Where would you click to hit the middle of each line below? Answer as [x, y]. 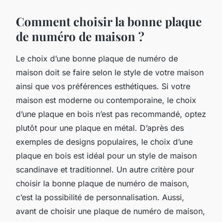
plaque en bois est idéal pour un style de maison [106, 155]
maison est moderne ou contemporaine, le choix [106, 100]
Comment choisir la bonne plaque [109, 21]
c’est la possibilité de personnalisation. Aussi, [100, 197]
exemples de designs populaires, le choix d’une [104, 141]
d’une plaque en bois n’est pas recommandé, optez [111, 114]
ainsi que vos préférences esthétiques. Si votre [103, 86]
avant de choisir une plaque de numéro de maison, [111, 211]
